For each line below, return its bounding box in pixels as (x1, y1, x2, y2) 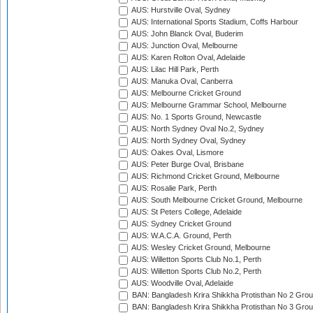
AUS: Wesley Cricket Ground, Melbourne (130, 243, 270, 252)
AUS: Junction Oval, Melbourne (130, 41, 238, 50)
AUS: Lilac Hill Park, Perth (130, 65, 219, 74)
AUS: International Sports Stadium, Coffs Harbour (130, 17, 298, 27)
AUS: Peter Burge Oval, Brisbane (130, 160, 244, 169)
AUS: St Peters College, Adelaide (130, 208, 242, 217)
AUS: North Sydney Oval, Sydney (130, 136, 246, 145)
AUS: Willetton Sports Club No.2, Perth (130, 267, 261, 276)
